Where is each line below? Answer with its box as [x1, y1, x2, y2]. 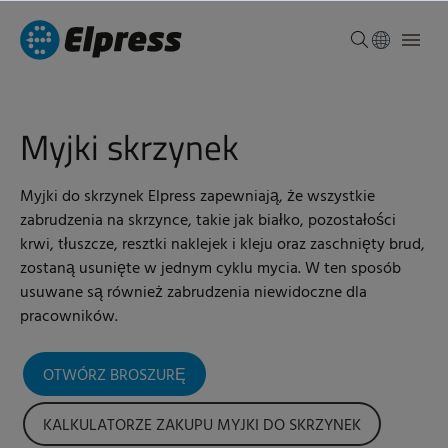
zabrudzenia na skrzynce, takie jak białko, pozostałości [20, 208, 396, 234]
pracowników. [20, 304, 118, 330]
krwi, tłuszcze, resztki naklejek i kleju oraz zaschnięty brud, [20, 232, 425, 258]
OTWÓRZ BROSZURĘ [43, 363, 186, 389]
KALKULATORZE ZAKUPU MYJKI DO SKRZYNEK [43, 413, 361, 439]
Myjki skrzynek [20, 120, 239, 174]
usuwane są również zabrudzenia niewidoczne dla [20, 280, 367, 306]
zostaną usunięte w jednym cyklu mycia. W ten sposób [20, 256, 401, 282]
